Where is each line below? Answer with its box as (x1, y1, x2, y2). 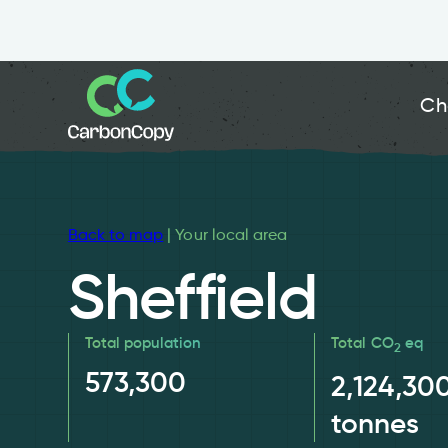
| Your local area (163, 224, 288, 244)
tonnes (331, 405, 419, 441)
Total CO (331, 332, 394, 352)
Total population (84, 332, 202, 352)
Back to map (67, 224, 164, 244)
